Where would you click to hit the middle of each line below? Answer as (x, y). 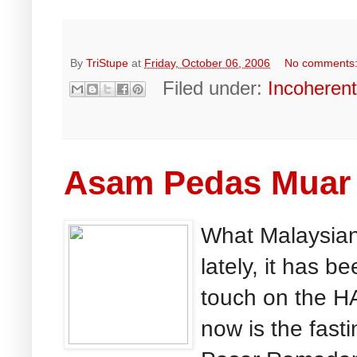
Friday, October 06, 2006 (207, 63)
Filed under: (216, 88)
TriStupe (107, 63)
